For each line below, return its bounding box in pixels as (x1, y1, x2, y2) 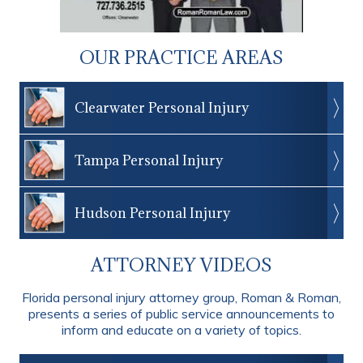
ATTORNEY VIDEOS (91, 252, 272, 276)
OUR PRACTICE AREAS (79, 45, 284, 69)
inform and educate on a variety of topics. (62, 321, 301, 338)
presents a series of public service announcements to (28, 305, 335, 322)
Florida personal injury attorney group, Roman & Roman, (22, 288, 341, 305)
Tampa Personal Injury (75, 151, 223, 169)
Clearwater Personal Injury (75, 98, 249, 117)
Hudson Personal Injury (75, 203, 230, 222)
